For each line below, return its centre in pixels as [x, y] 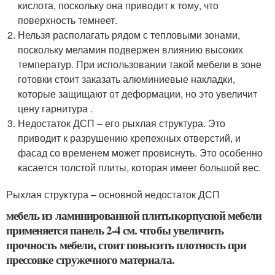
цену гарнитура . [56, 108]
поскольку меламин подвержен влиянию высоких [131, 49]
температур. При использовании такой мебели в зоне [140, 64]
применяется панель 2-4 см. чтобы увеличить [115, 230]
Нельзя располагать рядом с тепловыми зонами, [129, 35]
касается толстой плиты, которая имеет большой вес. [140, 167]
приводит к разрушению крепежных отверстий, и [130, 138]
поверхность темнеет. [68, 20]
